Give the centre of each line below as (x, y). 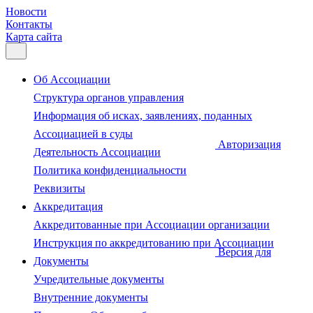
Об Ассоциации (72, 79)
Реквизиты (59, 188)
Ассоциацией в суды (83, 134)
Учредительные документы (99, 279)
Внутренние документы (91, 297)
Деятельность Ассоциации (97, 152)
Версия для (245, 252)
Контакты (29, 24)
